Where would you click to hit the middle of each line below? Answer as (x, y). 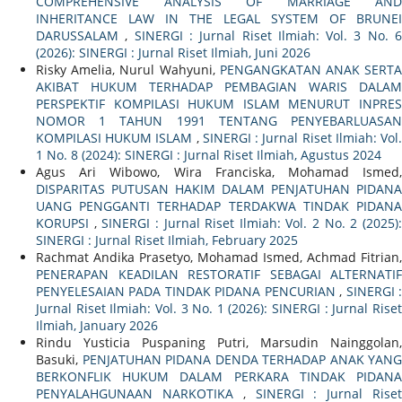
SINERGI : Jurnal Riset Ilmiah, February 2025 (167, 240)
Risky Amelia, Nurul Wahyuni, (128, 70)
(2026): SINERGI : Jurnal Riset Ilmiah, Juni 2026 (173, 53)
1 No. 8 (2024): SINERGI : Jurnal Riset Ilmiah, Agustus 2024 (209, 155)
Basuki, (59, 360)
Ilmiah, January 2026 (97, 326)
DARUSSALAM (81, 36)
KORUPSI (65, 223)
